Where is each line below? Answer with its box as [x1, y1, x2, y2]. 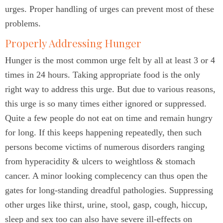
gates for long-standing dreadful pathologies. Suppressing [5, 185, 213, 195]
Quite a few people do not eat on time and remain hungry [5, 113, 213, 123]
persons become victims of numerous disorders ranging [5, 142, 205, 152]
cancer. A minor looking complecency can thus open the [5, 171, 208, 181]
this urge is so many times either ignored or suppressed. [5, 99, 207, 109]
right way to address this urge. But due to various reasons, [5, 84, 216, 94]
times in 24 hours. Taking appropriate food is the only [5, 70, 200, 80]
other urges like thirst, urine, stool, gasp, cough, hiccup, [5, 200, 208, 210]
